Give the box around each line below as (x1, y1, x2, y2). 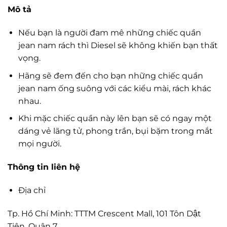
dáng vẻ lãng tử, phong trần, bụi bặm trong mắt (18, 126, 213, 136)
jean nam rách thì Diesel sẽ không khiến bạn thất (18, 41, 218, 51)
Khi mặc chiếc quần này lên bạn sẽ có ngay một (18, 113, 212, 124)
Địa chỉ (18, 185, 46, 195)
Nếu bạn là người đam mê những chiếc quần (18, 28, 201, 38)
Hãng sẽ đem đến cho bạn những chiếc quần (18, 70, 203, 81)
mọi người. (18, 139, 61, 149)
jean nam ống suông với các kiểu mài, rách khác (18, 83, 211, 93)
